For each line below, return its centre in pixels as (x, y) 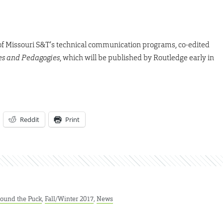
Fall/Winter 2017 (69, 199)
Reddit (30, 119)
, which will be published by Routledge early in (137, 57)
